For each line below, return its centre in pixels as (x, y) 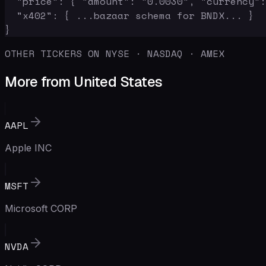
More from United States (84, 81)
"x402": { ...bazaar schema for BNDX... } (129, 15)
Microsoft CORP (41, 208)
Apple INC (28, 148)
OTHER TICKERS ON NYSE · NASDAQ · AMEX (115, 53)
